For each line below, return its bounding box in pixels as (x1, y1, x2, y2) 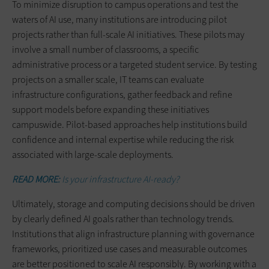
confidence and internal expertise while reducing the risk (12, 133, 234, 147)
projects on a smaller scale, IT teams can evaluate (12, 73, 204, 86)
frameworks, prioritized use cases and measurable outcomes (12, 243, 247, 256)
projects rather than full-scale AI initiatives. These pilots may (12, 28, 244, 41)
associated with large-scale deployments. (12, 148, 174, 162)
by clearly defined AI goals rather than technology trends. (12, 213, 234, 226)
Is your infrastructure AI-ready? (62, 173, 179, 186)
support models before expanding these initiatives (12, 103, 209, 116)
